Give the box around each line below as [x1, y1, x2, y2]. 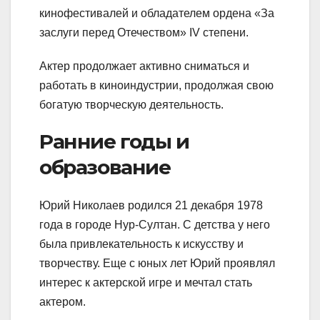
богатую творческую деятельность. [39, 98, 224, 111]
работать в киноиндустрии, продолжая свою [39, 79, 274, 91]
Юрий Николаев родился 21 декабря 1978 [39, 199, 263, 212]
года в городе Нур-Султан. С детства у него [39, 219, 270, 231]
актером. [39, 296, 86, 309]
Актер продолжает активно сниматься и [39, 59, 249, 72]
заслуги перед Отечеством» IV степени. [39, 26, 249, 39]
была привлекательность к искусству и [39, 238, 244, 251]
